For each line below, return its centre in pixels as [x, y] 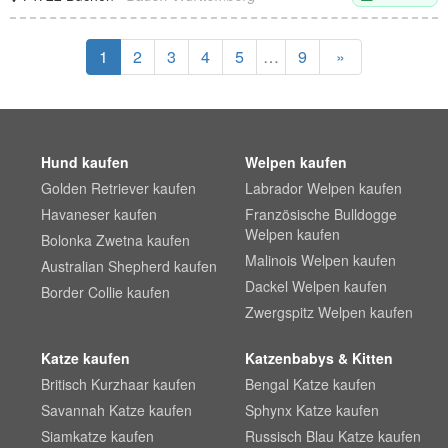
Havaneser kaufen [99, 214]
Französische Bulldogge [320, 214]
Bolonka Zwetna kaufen [116, 240]
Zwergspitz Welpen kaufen [328, 312]
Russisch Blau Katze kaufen [332, 436]
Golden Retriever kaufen [119, 188]
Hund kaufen [85, 162]
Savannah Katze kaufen [117, 410]
